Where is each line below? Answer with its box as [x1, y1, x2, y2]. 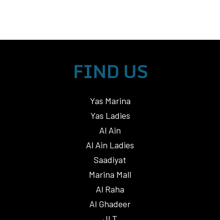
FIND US [72, 57, 148, 85]
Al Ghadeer [89, 198, 131, 209]
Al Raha [96, 184, 124, 194]
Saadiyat [94, 154, 126, 165]
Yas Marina [89, 95, 131, 106]
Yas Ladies [90, 110, 130, 121]
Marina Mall [89, 169, 131, 180]
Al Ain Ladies [86, 139, 134, 150]
